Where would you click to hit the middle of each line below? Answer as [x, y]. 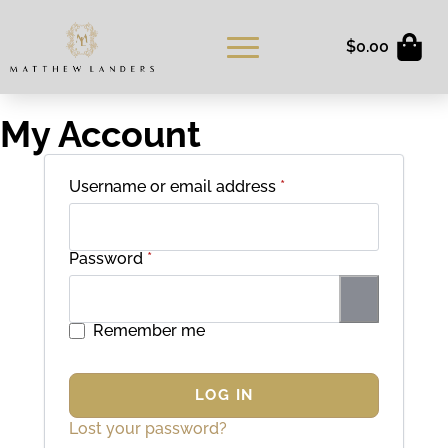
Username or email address [174, 186]
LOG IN [224, 394]
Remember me [149, 330]
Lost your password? [148, 428]
